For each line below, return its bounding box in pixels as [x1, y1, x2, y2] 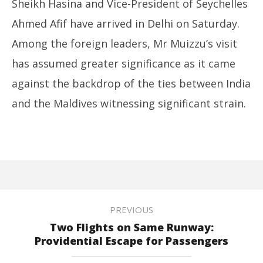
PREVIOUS [110, 203, 153, 215]
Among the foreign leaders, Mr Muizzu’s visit [12, 36, 237, 50]
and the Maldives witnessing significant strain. [12, 96, 246, 110]
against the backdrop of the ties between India [12, 76, 251, 90]
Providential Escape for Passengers [35, 233, 228, 248]
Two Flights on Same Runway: [49, 220, 214, 234]
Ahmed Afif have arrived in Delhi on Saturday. [12, 16, 240, 31]
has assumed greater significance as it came [12, 56, 235, 70]
